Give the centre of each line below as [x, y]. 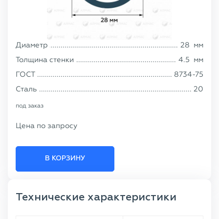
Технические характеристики [96, 197]
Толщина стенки [45, 60]
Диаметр [32, 45]
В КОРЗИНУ [65, 158]
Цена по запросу [46, 126]
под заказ [30, 106]
